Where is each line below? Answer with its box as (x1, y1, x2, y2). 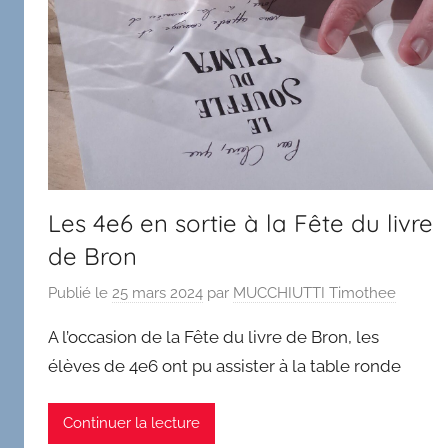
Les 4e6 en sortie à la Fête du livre (48, 207, 433, 238)
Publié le (48, 284, 112, 303)
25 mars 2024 (112, 284, 203, 303)
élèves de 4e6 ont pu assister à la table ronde (48, 356, 401, 377)
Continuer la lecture (63, 414, 200, 433)
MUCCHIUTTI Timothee (233, 284, 396, 303)
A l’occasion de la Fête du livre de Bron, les (48, 327, 379, 348)
